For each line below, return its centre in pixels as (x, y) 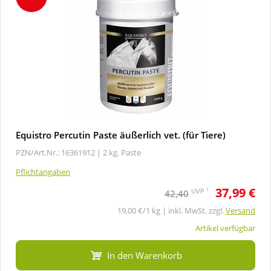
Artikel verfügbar (225, 228)
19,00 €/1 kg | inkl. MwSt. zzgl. (171, 210)
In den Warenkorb (145, 255)
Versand (240, 210)
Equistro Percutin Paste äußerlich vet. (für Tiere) (121, 135)
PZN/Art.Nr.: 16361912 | (58, 152)
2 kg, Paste (122, 152)
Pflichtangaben (43, 171)
